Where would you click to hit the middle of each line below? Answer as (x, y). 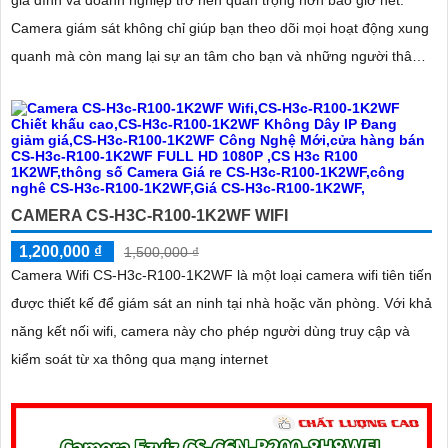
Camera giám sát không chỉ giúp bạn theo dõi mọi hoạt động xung (220, 27)
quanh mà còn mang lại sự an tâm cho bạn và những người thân (215, 55)
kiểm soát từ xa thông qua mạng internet (139, 358)
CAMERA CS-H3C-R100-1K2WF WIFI (149, 215)
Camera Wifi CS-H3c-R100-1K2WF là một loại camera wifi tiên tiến (221, 274)
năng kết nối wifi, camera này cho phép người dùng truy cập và (210, 330)
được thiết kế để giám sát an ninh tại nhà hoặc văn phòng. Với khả (197, 302)
